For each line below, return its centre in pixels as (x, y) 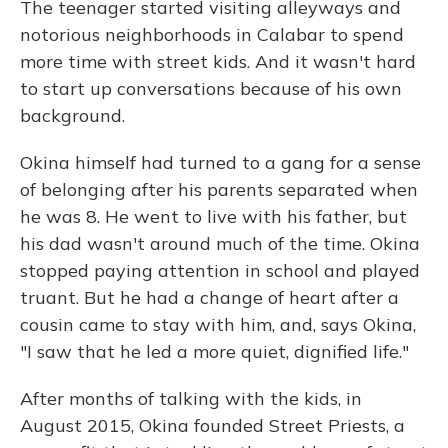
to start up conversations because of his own (211, 88)
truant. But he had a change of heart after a (209, 297)
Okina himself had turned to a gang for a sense (220, 162)
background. (72, 115)
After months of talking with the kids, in (191, 398)
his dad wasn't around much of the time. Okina (220, 243)
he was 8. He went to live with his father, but (213, 216)
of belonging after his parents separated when (219, 189)
